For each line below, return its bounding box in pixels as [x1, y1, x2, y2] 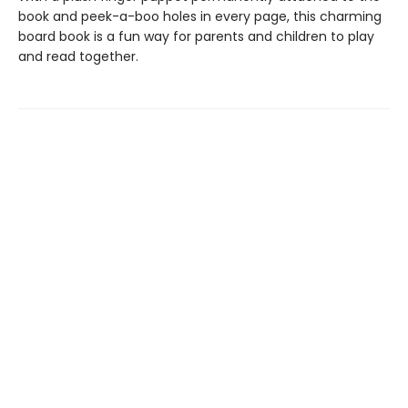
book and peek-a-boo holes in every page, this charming [18, 6, 382, 25]
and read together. [18, 46, 138, 66]
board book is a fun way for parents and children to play [18, 26, 374, 46]
